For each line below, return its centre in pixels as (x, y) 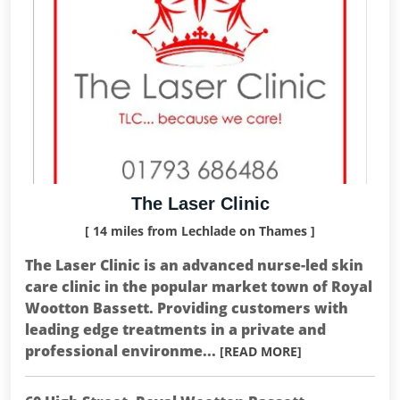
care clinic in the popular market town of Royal (199, 287)
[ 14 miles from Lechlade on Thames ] (200, 231)
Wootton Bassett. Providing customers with (187, 308)
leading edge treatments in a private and (175, 329)
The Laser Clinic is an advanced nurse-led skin (194, 265)
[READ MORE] (261, 351)
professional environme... (122, 351)
